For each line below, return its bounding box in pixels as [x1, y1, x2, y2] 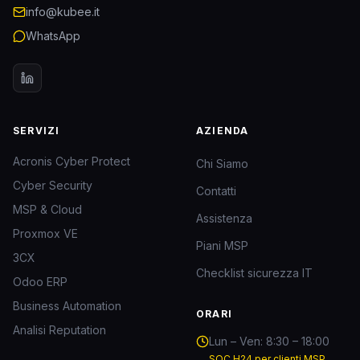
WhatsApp [26, 28, 80, 43]
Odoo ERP [13, 274, 67, 288]
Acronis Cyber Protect [13, 153, 130, 168]
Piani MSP [196, 238, 248, 252]
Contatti [196, 183, 236, 198]
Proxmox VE [13, 226, 78, 240]
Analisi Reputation [13, 322, 106, 337]
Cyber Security [13, 178, 92, 192]
